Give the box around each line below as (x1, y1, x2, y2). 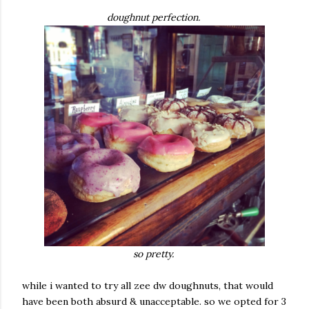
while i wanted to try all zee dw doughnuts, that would (22, 279, 273, 292)
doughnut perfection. (106, 11, 203, 23)
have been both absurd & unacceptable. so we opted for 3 (22, 295, 286, 308)
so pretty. (132, 248, 177, 260)
